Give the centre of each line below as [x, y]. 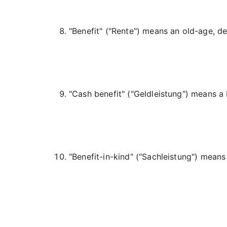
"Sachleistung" [167, 157]
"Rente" [122, 31]
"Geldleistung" [158, 94]
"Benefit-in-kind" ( [104, 157]
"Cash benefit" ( [100, 94]
